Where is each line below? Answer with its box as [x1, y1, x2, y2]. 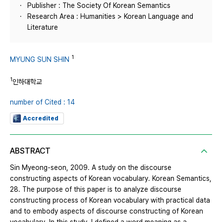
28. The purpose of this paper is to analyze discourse [10, 185, 181, 194]
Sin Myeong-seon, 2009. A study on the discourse [10, 164, 171, 172]
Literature [27, 23, 58, 31]
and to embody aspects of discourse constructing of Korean [10, 207, 203, 216]
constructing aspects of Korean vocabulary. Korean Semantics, [10, 174, 212, 183]
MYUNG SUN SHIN [10, 55, 69, 63]
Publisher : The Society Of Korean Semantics [27, 1, 170, 9]
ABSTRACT [10, 146, 51, 156]
